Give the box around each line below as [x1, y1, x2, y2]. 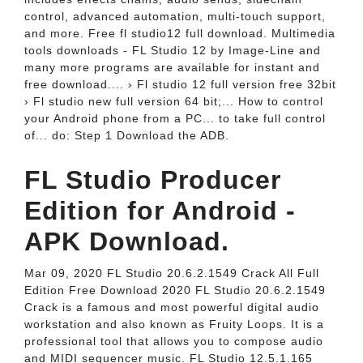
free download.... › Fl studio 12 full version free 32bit [24, 78, 336, 91]
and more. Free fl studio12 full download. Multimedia [24, 27, 335, 40]
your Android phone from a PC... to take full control [24, 112, 326, 125]
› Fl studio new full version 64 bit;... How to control [24, 95, 323, 108]
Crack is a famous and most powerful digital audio [24, 301, 319, 314]
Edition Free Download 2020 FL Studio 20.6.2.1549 [24, 284, 326, 297]
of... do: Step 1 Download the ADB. [24, 129, 229, 142]
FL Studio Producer [24, 165, 281, 194]
